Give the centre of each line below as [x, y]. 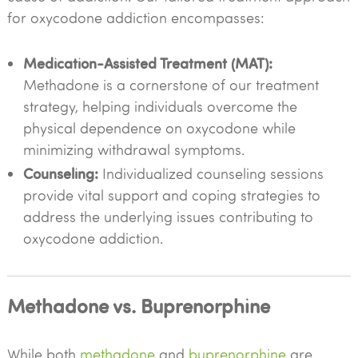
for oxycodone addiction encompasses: [135, 18]
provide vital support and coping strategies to [171, 195]
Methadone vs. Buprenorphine [138, 305]
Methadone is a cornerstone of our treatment [171, 85]
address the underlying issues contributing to [168, 217]
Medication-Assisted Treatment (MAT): [147, 63]
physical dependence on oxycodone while [159, 128]
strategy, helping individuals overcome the [160, 106]
